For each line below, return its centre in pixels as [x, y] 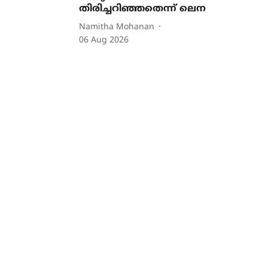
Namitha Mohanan [117, 27]
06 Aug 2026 [104, 40]
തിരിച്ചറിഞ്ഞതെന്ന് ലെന [143, 9]
